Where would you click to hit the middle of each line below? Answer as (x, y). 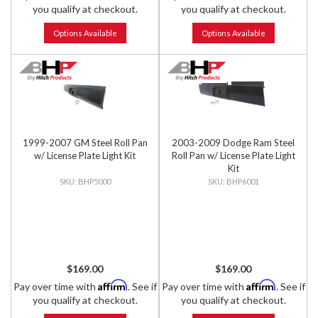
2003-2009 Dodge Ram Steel (233, 143)
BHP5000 (94, 181)
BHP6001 (242, 181)
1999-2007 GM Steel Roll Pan (85, 143)
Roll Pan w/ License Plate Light (233, 155)
